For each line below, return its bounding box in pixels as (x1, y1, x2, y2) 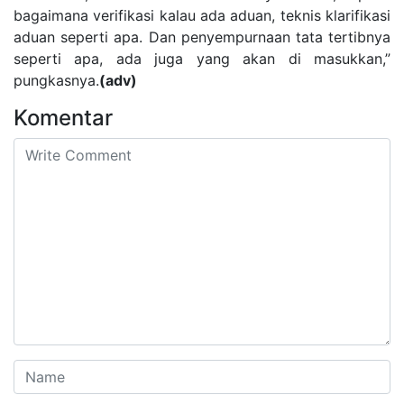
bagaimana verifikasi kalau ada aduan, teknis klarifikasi (14, 5, 390, 24)
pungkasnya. (14, 70, 99, 89)
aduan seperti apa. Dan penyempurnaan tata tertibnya (14, 27, 390, 46)
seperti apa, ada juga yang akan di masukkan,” (14, 49, 390, 68)
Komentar (14, 104, 113, 131)
